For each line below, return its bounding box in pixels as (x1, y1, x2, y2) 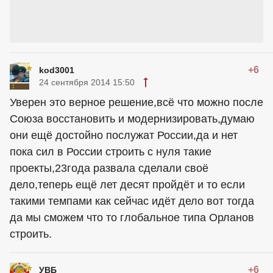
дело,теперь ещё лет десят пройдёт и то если (10, 179, 245, 191)
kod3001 (39, 65, 74, 75)
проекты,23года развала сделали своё (10, 162, 208, 174)
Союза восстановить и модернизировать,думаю (10, 113, 255, 125)
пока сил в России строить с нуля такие (10, 146, 211, 158)
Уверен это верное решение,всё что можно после (10, 96, 263, 108)
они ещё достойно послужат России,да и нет (10, 129, 238, 141)
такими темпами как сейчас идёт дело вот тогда (10, 195, 254, 207)
